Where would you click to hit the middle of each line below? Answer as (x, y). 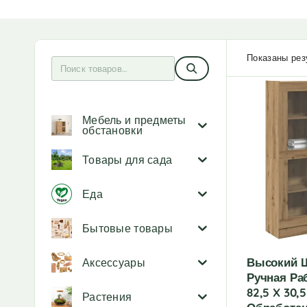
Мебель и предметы (134, 120)
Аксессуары (114, 262)
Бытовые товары (127, 228)
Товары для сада (127, 159)
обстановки (112, 130)
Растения (107, 296)
